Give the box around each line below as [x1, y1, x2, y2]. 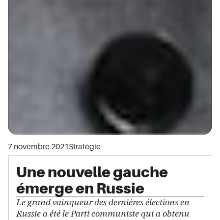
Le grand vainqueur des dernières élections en [16, 197, 190, 208]
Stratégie [69, 142, 101, 151]
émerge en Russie [16, 179, 144, 197]
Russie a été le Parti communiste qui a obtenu [16, 209, 190, 219]
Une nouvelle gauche [16, 163, 168, 181]
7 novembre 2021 [8, 142, 69, 151]
